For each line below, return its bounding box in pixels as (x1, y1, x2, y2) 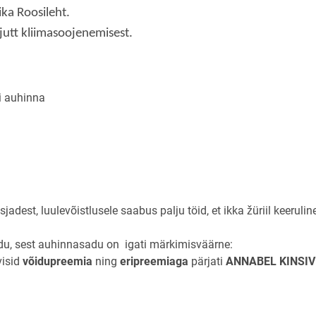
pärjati (191, 254, 226, 268)
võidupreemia (23, 254, 95, 268)
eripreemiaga (120, 254, 191, 268)
